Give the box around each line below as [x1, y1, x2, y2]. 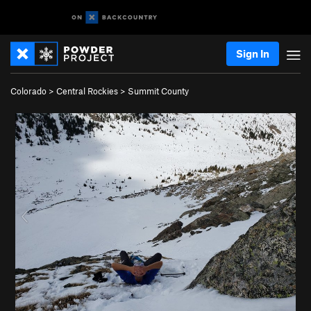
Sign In [236, 47, 269, 60]
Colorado [10, 85, 47, 96]
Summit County [128, 85, 189, 96]
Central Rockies [56, 85, 118, 96]
